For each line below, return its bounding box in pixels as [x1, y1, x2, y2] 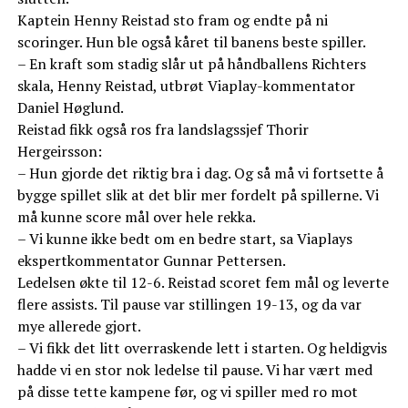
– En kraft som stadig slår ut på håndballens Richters [16, 54, 366, 75]
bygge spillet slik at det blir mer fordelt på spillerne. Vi [16, 185, 379, 206]
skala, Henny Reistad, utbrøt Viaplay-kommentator [16, 76, 355, 97]
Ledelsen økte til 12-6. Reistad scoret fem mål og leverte [16, 272, 389, 293]
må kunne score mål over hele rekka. [16, 207, 256, 228]
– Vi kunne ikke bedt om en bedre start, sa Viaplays [16, 229, 352, 250]
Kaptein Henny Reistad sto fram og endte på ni [16, 10, 328, 31]
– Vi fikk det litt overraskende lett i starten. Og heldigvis [16, 338, 387, 359]
